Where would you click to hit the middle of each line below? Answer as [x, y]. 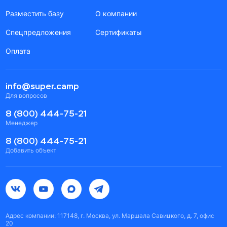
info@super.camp [43, 86]
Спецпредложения [39, 32]
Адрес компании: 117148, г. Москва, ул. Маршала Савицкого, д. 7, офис [110, 216]
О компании [116, 13]
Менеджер [22, 123]
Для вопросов [27, 95]
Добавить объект [31, 150]
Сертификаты [119, 32]
